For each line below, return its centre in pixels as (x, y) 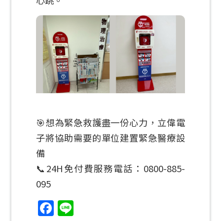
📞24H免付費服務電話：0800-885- (110, 168)
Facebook (90, 208)
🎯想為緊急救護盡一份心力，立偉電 (110, 123)
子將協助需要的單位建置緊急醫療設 (110, 138)
